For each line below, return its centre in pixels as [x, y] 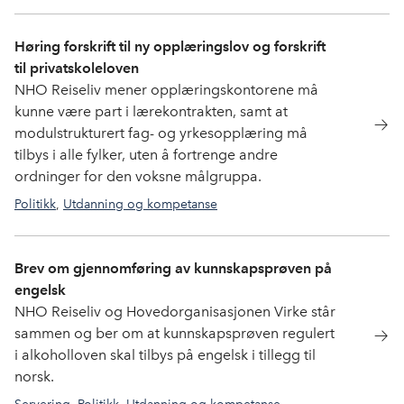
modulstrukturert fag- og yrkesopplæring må [161, 133]
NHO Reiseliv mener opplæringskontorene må [166, 90]
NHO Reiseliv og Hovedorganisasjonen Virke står [175, 312]
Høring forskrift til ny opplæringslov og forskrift [170, 46]
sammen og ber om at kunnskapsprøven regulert [174, 333]
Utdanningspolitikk [158, 225]
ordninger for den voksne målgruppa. [138, 176]
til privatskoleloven [77, 68]
